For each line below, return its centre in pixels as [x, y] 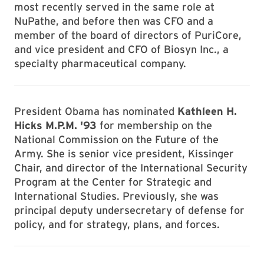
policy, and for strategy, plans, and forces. [117, 224]
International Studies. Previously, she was [116, 196]
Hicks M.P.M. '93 [55, 125]
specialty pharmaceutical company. [100, 63]
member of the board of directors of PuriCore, [128, 35]
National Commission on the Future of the [116, 139]
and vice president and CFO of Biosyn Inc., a [121, 49]
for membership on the [154, 125]
